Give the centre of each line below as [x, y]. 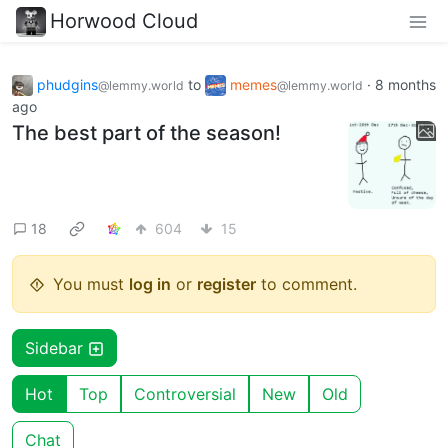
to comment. [306, 284]
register [226, 284]
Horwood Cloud [124, 20]
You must [91, 284]
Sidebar [56, 348]
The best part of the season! [146, 133]
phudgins [67, 84]
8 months [405, 84]
